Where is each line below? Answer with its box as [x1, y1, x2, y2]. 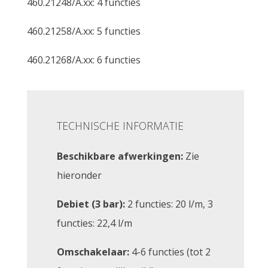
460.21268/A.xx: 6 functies [27, 53, 141, 67]
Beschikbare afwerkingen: [57, 150, 183, 163]
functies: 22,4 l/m [57, 217, 132, 230]
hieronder [57, 169, 102, 182]
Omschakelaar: [57, 245, 129, 259]
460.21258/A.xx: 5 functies [27, 25, 141, 38]
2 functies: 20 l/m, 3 [125, 197, 213, 211]
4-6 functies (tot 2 [129, 245, 211, 259]
